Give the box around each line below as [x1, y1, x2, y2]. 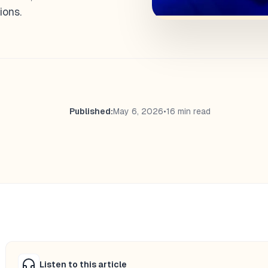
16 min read [166, 106, 211, 116]
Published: [69, 106, 113, 116]
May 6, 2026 [112, 106, 163, 116]
